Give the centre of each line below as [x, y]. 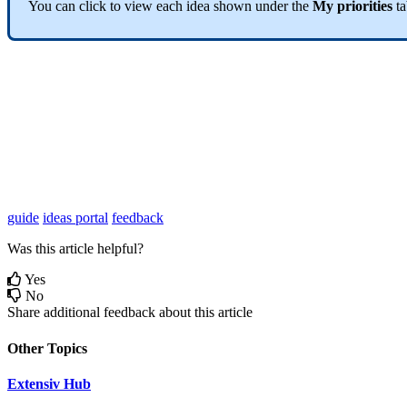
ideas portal [75, 218]
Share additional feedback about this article [130, 313]
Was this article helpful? [75, 249]
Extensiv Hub [49, 383]
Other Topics [47, 348]
